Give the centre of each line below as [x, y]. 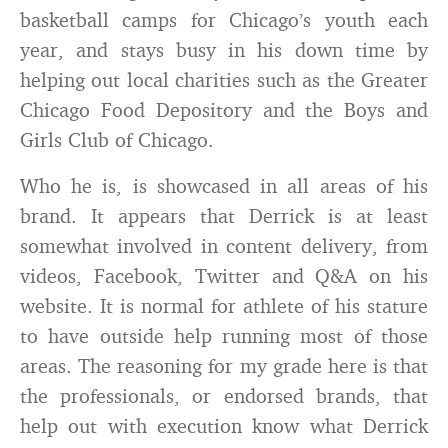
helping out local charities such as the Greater [224, 79]
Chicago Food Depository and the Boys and [224, 109]
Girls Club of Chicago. [117, 139]
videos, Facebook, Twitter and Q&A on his [224, 275]
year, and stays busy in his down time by [224, 49]
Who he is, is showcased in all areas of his [224, 185]
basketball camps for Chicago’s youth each [224, 19]
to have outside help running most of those [224, 335]
